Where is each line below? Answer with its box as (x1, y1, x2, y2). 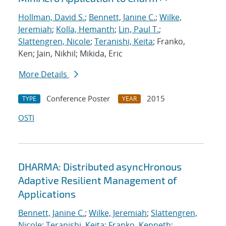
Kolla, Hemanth (56, 24, 115, 35)
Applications (18, 188, 76, 200)
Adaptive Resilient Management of (18, 174, 177, 187)
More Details (19, 69, 69, 80)
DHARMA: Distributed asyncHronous (18, 160, 182, 173)
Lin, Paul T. (119, 24, 159, 35)
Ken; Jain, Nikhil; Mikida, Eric (18, 48, 123, 60)
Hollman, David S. (18, 12, 85, 23)
